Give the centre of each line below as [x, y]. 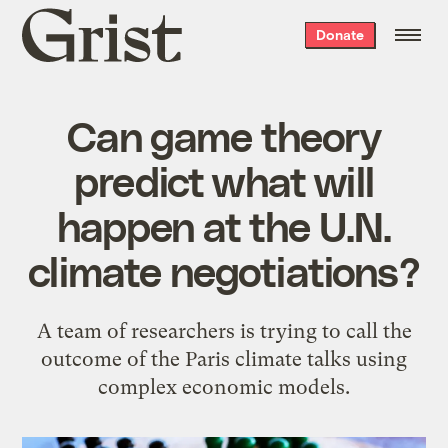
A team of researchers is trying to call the [224, 330]
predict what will [224, 179]
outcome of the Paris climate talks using [224, 358]
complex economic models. [224, 386]
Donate [339, 34]
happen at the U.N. [224, 224]
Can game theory [224, 134]
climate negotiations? [224, 269]
